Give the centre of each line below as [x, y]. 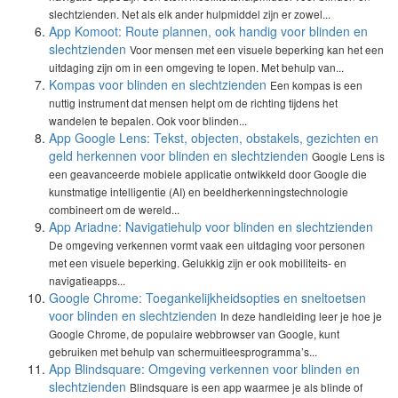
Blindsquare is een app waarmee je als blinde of [246, 387]
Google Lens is [348, 156]
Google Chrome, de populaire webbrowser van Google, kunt [194, 334]
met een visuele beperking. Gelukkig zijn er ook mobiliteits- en [198, 263]
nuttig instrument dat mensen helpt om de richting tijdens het [193, 103]
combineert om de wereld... [114, 209]
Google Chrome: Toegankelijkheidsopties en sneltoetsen [207, 298]
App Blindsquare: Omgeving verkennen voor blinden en [204, 369]
